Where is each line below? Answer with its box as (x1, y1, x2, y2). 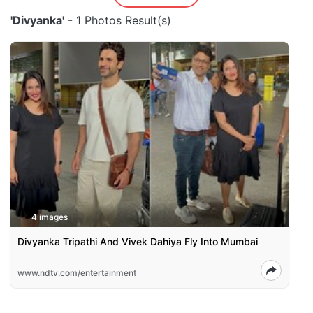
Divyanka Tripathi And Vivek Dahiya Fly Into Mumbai (17, 235, 258, 248)
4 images (31, 212, 68, 223)
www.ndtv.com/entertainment (17, 268, 136, 279)
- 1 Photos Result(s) (64, 13, 171, 27)
